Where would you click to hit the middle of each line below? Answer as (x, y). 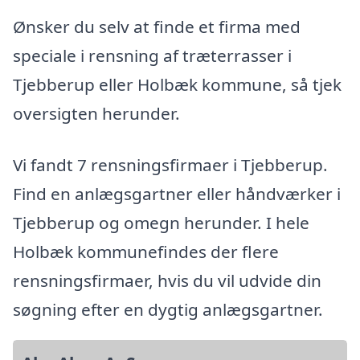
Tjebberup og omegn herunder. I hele (161, 222)
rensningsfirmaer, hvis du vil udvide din (167, 280)
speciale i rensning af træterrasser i (152, 55)
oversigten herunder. (96, 113)
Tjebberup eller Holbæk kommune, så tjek (177, 84)
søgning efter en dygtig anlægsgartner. (168, 309)
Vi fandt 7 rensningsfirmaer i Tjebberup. (170, 164)
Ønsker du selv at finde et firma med (157, 26)
